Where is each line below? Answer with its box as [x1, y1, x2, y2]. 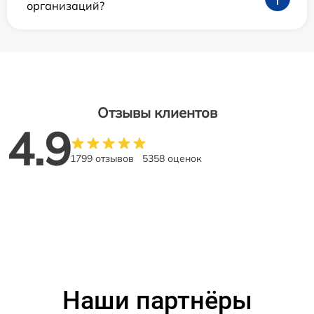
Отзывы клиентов [97, 103, 217, 121]
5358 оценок [142, 151, 202, 165]
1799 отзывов [70, 151, 134, 165]
